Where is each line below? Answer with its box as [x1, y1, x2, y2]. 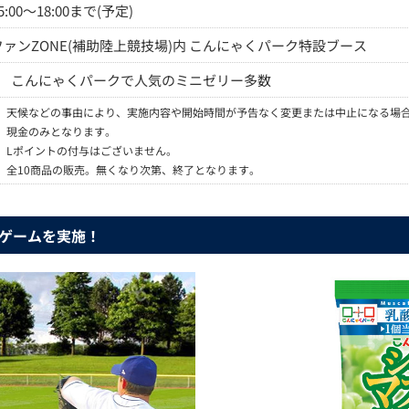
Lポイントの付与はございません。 [6, 142, 177, 159]
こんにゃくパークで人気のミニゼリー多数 [10, 70, 271, 90]
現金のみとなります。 [6, 123, 116, 140]
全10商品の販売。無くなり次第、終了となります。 [6, 162, 260, 178]
